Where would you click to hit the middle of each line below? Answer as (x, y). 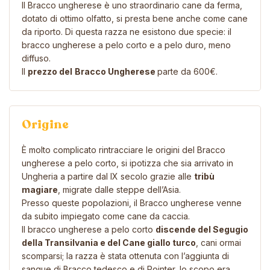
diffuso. (36, 58)
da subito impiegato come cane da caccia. (106, 216)
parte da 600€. (187, 71)
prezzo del (50, 71)
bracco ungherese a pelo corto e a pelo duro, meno (126, 45)
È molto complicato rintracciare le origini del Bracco (124, 149)
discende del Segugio (202, 229)
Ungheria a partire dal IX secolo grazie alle (108, 176)
